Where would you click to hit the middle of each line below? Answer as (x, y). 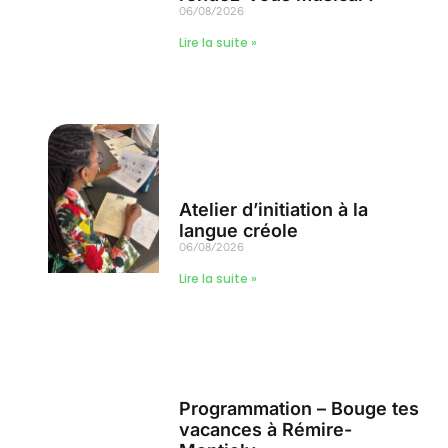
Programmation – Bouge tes (299, 408)
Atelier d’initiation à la (274, 209)
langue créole (239, 230)
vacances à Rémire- (266, 429)
